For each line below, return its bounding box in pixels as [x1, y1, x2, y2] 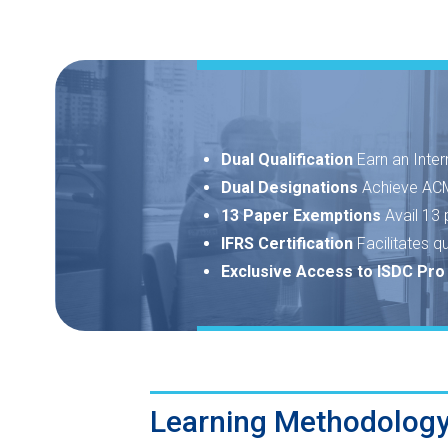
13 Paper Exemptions [220, 206, 385, 226]
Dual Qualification [220, 150, 357, 170]
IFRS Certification [220, 234, 357, 254]
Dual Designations [220, 178, 362, 198]
